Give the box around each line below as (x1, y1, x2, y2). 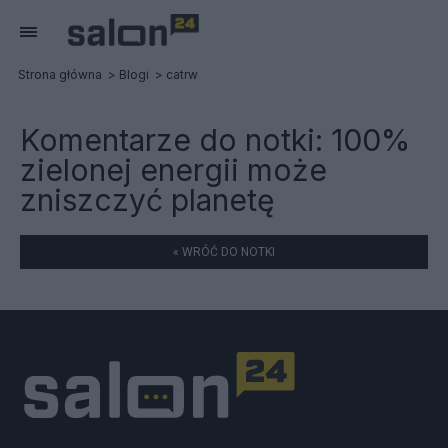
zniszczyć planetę (20, 182, 274, 218)
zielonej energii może (20, 152, 327, 188)
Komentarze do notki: (20, 122, 331, 158)
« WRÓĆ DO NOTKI (173, 245, 275, 259)
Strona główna (18, 67, 102, 82)
